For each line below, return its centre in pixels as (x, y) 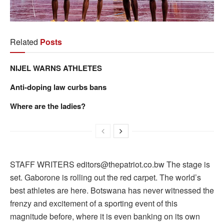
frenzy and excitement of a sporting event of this (94, 203)
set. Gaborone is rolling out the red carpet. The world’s (105, 177)
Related (24, 41)
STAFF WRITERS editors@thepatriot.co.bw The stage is (110, 164)
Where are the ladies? (48, 106)
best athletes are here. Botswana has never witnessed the (112, 190)
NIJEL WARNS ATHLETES (56, 68)
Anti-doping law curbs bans (59, 87)
